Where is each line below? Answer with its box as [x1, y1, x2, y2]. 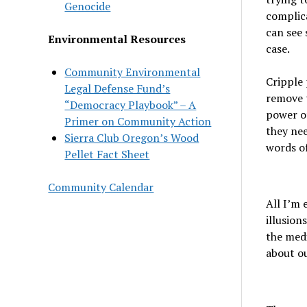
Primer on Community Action [64, 113, 212, 129]
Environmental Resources [48, 31, 186, 47]
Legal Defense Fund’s [64, 80, 171, 96]
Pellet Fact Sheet [64, 146, 150, 162]
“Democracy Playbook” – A [64, 97, 197, 112]
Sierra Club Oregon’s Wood [64, 130, 199, 145]
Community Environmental [64, 64, 201, 79]
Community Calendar [48, 179, 154, 195]
